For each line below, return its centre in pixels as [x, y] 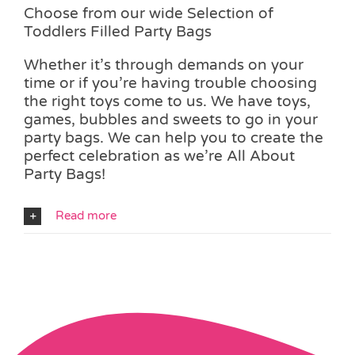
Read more [86, 215]
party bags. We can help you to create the [174, 137]
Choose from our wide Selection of [149, 13]
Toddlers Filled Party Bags [118, 31]
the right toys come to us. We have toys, [167, 101]
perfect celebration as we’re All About [159, 156]
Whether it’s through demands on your [164, 65]
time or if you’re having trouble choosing [170, 83]
